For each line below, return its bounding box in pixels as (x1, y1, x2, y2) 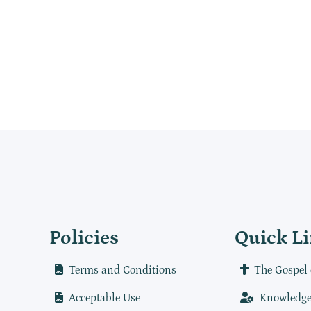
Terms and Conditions (68, 264, 176, 276)
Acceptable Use (68, 292, 140, 304)
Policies (49, 227, 119, 249)
